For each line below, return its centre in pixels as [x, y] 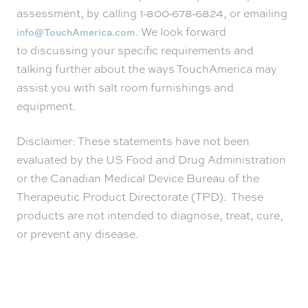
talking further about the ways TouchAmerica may [147, 69]
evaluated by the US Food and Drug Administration [151, 159]
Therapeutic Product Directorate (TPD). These [140, 197]
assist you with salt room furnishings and [125, 87]
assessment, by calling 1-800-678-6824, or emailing [152, 13]
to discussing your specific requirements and [135, 50]
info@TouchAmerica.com [76, 32]
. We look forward [181, 32]
